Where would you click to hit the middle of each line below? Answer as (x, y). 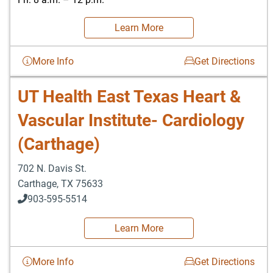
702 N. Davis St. (52, 168)
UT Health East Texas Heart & (129, 96)
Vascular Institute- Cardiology (131, 120)
